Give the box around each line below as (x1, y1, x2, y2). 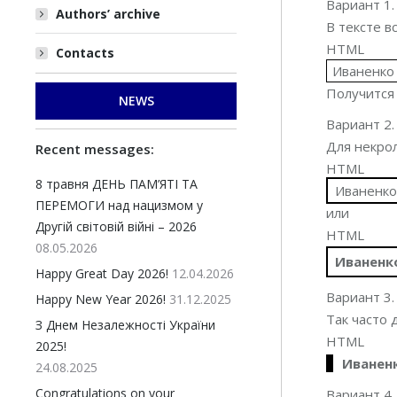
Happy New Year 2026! (35, 291, 166, 307)
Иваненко (332, 62, 395, 80)
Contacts (56, 44, 114, 61)
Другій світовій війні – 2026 (35, 218, 197, 235)
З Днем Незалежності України (35, 316, 215, 333)
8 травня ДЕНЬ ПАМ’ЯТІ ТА (35, 175, 198, 192)
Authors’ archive (56, 5, 160, 22)
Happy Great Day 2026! (35, 265, 168, 282)
